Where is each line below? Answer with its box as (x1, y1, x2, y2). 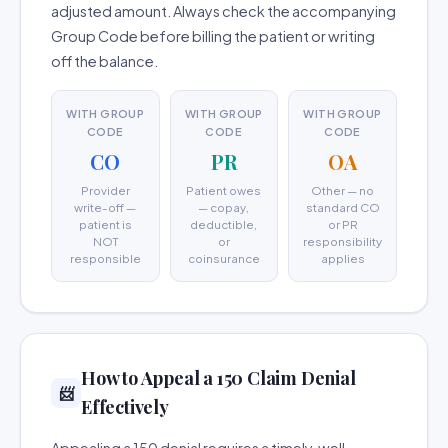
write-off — (74, 200, 137, 215)
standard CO (305, 200, 380, 215)
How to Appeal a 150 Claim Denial (81, 366, 356, 390)
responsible (69, 251, 141, 266)
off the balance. (51, 52, 158, 70)
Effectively (81, 395, 169, 419)
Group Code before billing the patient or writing (51, 27, 375, 45)
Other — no (311, 183, 374, 198)
